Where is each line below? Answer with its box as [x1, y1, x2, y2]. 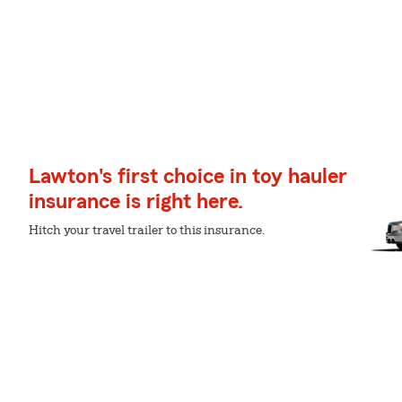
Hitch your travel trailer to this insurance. [29, 224, 265, 237]
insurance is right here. [29, 191, 243, 213]
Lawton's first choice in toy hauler [29, 166, 347, 188]
